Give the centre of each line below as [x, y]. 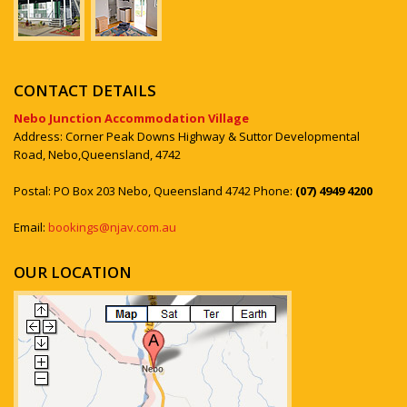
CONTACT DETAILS [85, 90]
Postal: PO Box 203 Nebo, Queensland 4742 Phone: [154, 191]
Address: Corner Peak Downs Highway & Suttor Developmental [187, 136]
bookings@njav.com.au [112, 227]
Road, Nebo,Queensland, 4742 [97, 154]
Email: [31, 227]
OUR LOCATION [73, 272]
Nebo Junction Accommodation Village [131, 118]
